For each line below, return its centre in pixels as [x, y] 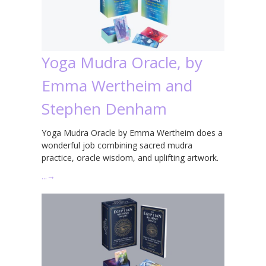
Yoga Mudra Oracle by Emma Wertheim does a [132, 132]
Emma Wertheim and [117, 85]
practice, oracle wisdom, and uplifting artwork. [130, 157]
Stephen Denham [104, 108]
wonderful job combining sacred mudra [117, 145]
